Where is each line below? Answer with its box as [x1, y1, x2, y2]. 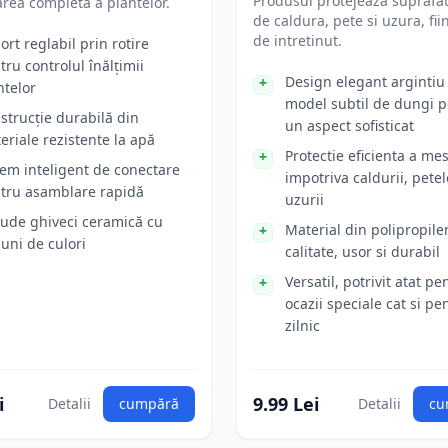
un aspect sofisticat [285, 116, 414, 135]
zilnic [285, 316, 320, 335]
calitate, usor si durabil [285, 242, 440, 261]
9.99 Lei [253, 392, 319, 416]
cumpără [119, 394, 179, 413]
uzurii [285, 190, 324, 209]
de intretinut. [253, 31, 342, 50]
